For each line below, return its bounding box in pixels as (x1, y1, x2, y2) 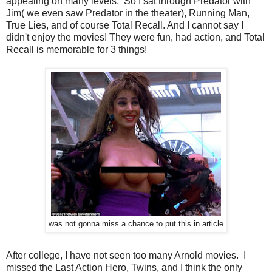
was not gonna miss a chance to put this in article (49, 219, 223, 228)
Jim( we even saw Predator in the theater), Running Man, (6, 7, 250, 18)
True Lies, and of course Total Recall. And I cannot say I (6, 19, 243, 30)
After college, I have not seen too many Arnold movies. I (6, 250, 246, 260)
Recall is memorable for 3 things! (6, 44, 147, 55)
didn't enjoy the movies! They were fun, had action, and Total (6, 32, 265, 42)
